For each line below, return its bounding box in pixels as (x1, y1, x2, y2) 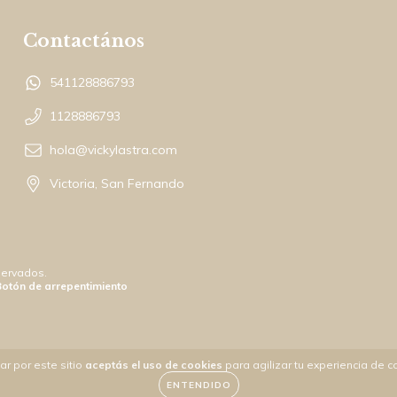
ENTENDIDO (166, 379, 231, 391)
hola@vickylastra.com (50, 142, 177, 159)
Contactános (23, 29, 144, 51)
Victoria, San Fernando (50, 175, 184, 192)
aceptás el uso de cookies (84, 358, 222, 371)
